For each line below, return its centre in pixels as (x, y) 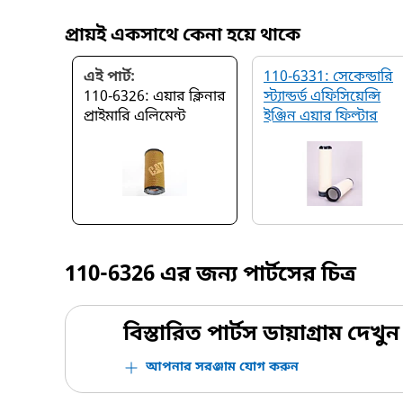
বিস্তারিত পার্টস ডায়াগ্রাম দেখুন (261, 335)
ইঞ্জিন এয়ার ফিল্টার (321, 117)
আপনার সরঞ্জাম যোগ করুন (222, 367)
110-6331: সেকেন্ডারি (328, 77)
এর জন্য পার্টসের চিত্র (255, 275)
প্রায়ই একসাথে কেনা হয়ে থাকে (183, 36)
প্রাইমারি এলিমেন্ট (135, 117)
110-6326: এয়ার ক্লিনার (155, 97)
